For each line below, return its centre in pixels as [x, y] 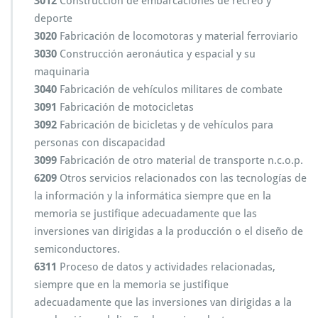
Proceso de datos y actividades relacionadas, [166, 267]
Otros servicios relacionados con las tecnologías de [182, 178]
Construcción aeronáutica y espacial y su [156, 54]
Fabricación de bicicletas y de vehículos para [165, 125]
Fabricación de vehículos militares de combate [170, 89]
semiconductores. [77, 249]
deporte [53, 18]
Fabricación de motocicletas [125, 107]
